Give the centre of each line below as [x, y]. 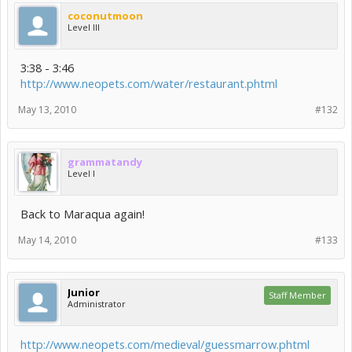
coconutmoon [105, 16]
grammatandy [105, 162]
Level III [84, 27]
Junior [84, 293]
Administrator [97, 304]
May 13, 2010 [47, 110]
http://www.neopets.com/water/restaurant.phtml [149, 84]
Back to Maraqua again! [82, 214]
